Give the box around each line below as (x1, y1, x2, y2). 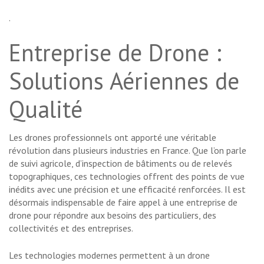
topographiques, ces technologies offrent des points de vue (9, 170, 245, 183)
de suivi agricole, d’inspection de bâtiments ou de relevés (9, 157, 232, 170)
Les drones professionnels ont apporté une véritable (9, 131, 216, 144)
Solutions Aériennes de (9, 65, 239, 97)
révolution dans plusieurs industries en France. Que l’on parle (9, 144, 246, 157)
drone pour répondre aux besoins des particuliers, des (9, 209, 216, 222)
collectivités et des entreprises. (9, 222, 133, 235)
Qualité (9, 94, 82, 125)
